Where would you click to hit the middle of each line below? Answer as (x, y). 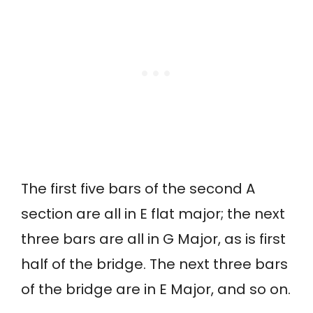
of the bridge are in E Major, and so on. (156, 290)
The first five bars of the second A (138, 189)
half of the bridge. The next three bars (154, 264)
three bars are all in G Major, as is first (153, 239)
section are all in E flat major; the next (153, 214)
